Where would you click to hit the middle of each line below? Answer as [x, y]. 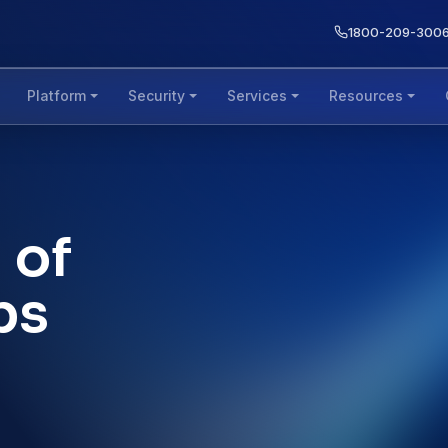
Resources [365, 95]
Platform [57, 95]
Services [257, 95]
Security [157, 95]
